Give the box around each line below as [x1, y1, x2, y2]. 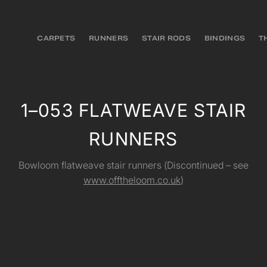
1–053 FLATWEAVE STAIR [20, 97, 247, 123]
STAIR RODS [142, 34, 191, 42]
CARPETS [37, 34, 76, 42]
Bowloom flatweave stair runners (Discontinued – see [18, 158, 249, 172]
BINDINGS [204, 34, 246, 42]
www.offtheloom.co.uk [83, 173, 181, 187]
